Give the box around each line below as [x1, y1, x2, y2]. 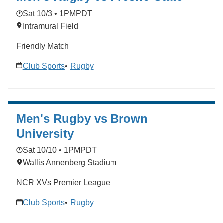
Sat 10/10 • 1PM [22, 145, 80, 154]
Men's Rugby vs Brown [16, 111, 148, 125]
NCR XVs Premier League [16, 178, 110, 187]
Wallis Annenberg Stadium [22, 158, 116, 167]
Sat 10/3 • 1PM [22, 9, 76, 18]
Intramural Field [22, 21, 78, 30]
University [16, 126, 74, 140]
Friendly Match [16, 41, 69, 50]
